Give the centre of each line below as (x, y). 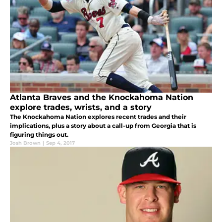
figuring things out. (39, 134)
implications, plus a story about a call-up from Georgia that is (103, 125)
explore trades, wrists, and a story (81, 107)
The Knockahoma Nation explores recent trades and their (98, 116)
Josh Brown (25, 143)
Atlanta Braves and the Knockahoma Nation (102, 97)
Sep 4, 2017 (60, 143)
